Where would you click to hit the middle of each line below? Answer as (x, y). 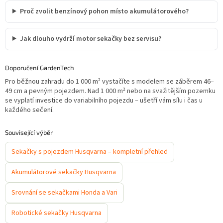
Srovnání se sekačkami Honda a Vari (64, 192)
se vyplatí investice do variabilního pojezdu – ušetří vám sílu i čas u (104, 100)
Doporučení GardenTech (40, 67)
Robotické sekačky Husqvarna (56, 213)
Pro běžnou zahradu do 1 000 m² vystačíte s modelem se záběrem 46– (110, 81)
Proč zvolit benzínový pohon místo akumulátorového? (104, 11)
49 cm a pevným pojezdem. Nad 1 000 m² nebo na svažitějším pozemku (110, 91)
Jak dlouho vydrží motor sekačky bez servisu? (90, 39)
